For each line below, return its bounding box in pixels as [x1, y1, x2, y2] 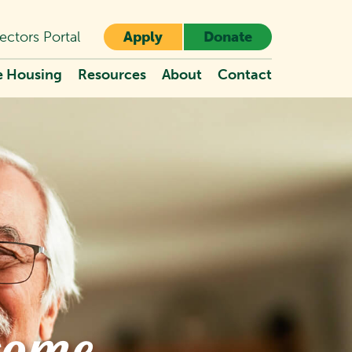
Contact [218, 66, 272, 83]
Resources [78, 66, 146, 83]
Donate [203, 28, 252, 46]
